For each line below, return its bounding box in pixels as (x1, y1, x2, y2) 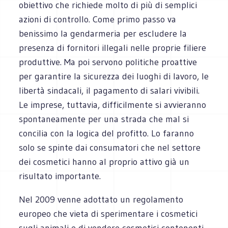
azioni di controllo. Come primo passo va (19, 13, 177, 25)
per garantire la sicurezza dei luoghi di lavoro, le (19, 70, 209, 82)
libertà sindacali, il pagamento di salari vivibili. (19, 84, 200, 96)
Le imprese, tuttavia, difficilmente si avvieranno (19, 99, 207, 110)
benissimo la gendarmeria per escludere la (19, 27, 187, 39)
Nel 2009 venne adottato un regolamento (19, 193, 184, 205)
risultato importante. (19, 170, 101, 182)
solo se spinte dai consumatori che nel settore (19, 141, 201, 153)
